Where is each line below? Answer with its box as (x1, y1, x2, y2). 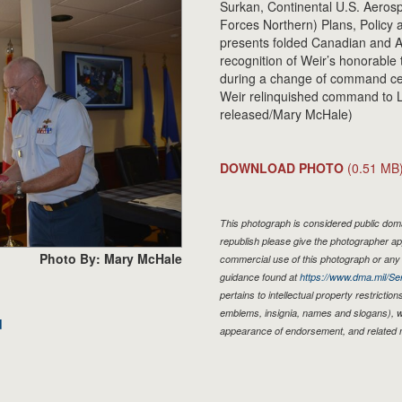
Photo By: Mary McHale (39, 249, 183, 267)
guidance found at (219, 270, 300, 284)
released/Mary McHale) (219, 105, 353, 123)
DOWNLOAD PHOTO (219, 159, 344, 177)
